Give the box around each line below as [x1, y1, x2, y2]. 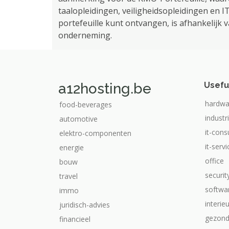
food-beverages [59, 100, 112, 109]
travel [59, 171, 78, 181]
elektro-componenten [59, 128, 131, 138]
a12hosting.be [58, 80, 151, 97]
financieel [59, 214, 90, 224]
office [205, 156, 224, 166]
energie [59, 143, 84, 152]
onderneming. [58, 30, 112, 41]
